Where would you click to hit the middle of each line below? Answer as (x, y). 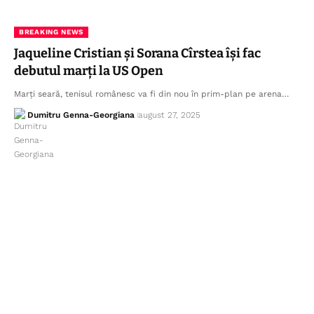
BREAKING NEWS (52, 32)
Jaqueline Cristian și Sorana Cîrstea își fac (137, 53)
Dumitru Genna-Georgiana (81, 115)
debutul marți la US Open (89, 70)
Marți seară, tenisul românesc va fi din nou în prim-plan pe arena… (151, 94)
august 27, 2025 (169, 115)
